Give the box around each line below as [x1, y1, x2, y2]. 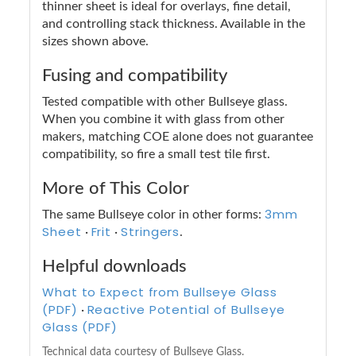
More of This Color [42, 179, 189, 197]
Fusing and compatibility [42, 66, 227, 84]
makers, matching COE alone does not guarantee [42, 130, 313, 143]
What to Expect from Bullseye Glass [42, 283, 277, 300]
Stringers [121, 222, 180, 240]
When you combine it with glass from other [42, 112, 284, 126]
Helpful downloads [42, 257, 187, 275]
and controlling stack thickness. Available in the [42, 17, 305, 30]
